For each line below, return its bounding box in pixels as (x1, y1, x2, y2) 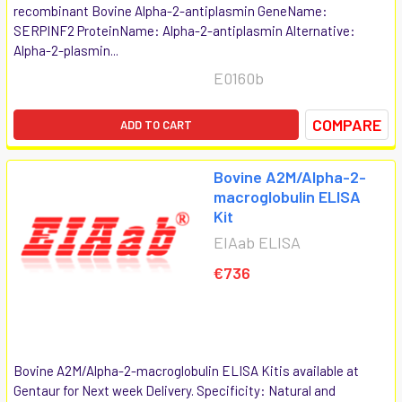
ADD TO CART (120, 117, 192, 132)
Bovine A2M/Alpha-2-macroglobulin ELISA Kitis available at (13, 362, 359, 379)
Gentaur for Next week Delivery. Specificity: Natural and (13, 381, 336, 398)
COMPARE (312, 114, 381, 135)
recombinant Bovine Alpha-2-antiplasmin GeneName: (13, 2, 328, 19)
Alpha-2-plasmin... (13, 41, 118, 58)
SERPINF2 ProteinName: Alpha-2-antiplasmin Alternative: (13, 22, 355, 39)
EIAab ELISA (214, 232, 301, 252)
